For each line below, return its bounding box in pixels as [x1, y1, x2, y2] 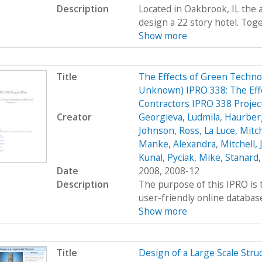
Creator [56, 111, 92, 124]
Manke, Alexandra [138, 137, 216, 151]
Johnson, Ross [138, 124, 199, 137]
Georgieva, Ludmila [138, 111, 220, 124]
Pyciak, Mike [167, 151, 220, 164]
